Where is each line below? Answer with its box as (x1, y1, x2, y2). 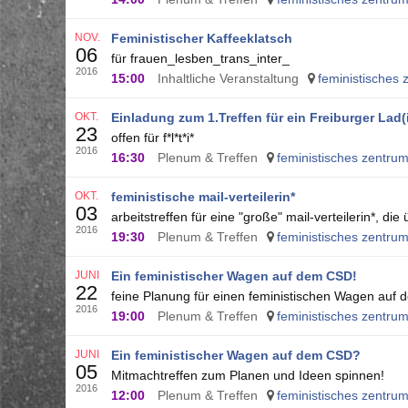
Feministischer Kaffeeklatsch (111, 31, 292, 46)
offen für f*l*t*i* (111, 130, 194, 145)
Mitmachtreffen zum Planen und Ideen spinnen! (111, 368, 384, 382)
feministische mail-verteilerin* (111, 189, 295, 204)
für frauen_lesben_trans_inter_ (111, 51, 290, 66)
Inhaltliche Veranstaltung (158, 71, 299, 86)
